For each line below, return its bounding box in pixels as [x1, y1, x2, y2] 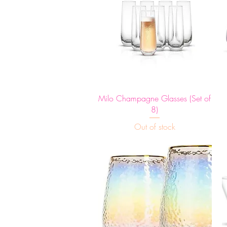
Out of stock [134, 121, 175, 133]
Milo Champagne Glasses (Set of [98, 92, 211, 104]
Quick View [137, 92, 172, 102]
